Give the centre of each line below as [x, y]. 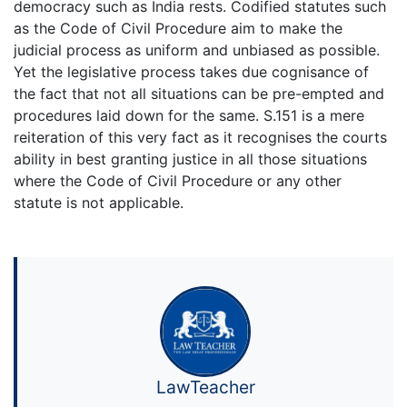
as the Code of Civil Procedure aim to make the [178, 29]
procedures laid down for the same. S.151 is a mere [189, 116]
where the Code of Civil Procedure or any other [178, 181]
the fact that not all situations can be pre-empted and [199, 94]
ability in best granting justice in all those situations [190, 159]
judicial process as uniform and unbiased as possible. [197, 50]
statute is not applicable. [99, 203]
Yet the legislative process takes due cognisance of [191, 72]
